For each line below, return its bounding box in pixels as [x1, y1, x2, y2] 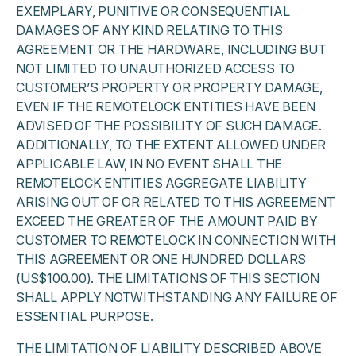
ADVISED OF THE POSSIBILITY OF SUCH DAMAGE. [16, 118, 322, 133]
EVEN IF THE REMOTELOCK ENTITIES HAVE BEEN [16, 99, 316, 114]
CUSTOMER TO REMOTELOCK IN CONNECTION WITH [16, 232, 336, 248]
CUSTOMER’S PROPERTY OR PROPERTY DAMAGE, [16, 79, 323, 95]
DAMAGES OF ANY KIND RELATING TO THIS [16, 22, 283, 38]
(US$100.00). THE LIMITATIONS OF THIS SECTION [16, 270, 319, 286]
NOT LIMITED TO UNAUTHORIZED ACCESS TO [16, 60, 296, 76]
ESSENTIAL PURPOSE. [16, 308, 153, 324]
